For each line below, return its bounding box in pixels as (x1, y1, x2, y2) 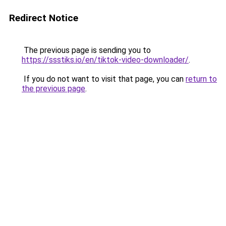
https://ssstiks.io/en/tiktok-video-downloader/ (22, 55, 189, 65)
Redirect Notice (9, 12, 78, 24)
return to (186, 74, 217, 84)
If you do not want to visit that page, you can (22, 74, 186, 84)
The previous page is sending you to (22, 45, 151, 55)
